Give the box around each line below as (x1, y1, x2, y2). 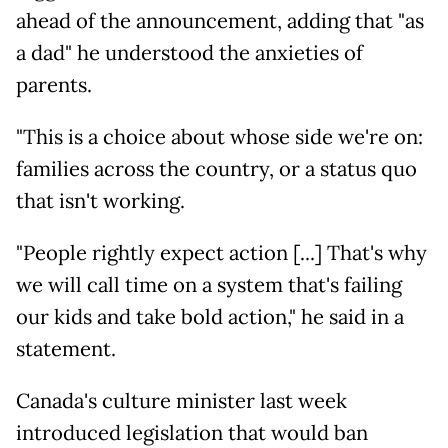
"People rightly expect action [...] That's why (16, 240, 427, 267)
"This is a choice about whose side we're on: (16, 124, 423, 151)
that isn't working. (16, 188, 185, 215)
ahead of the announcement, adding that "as (16, 8, 424, 35)
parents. (16, 72, 92, 99)
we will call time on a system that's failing (16, 272, 402, 299)
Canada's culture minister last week (16, 388, 347, 415)
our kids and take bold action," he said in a (16, 304, 404, 331)
